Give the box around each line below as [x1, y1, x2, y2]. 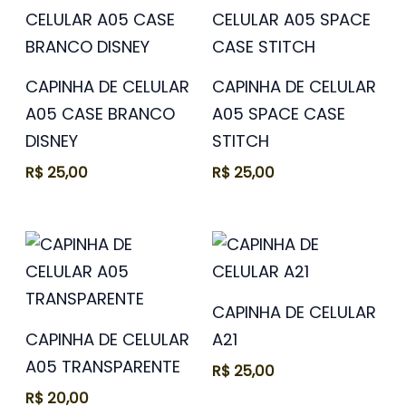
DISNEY [25, 130, 79, 153]
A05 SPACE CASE [212, 102, 345, 126]
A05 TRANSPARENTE [25, 354, 181, 378]
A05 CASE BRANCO [25, 102, 176, 126]
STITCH [212, 130, 269, 153]
